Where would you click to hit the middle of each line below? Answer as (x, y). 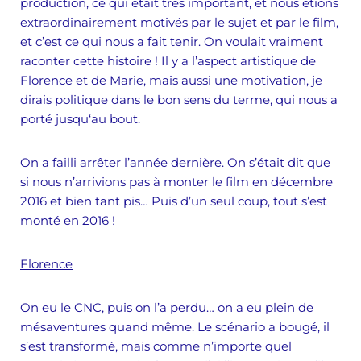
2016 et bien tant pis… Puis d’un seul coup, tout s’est (174, 201)
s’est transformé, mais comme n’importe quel (156, 346)
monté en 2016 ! (68, 220)
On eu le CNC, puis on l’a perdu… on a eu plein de (167, 307)
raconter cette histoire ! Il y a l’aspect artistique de (168, 61)
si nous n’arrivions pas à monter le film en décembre (176, 182)
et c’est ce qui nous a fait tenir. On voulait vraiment (172, 41)
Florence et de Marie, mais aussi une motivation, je (171, 80)
